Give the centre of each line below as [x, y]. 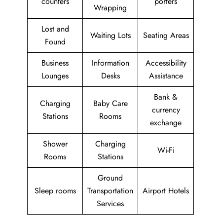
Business [55, 63]
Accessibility [166, 63]
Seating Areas [166, 36]
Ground [110, 178]
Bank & [166, 97]
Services [110, 204]
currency [166, 110]
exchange [166, 123]
